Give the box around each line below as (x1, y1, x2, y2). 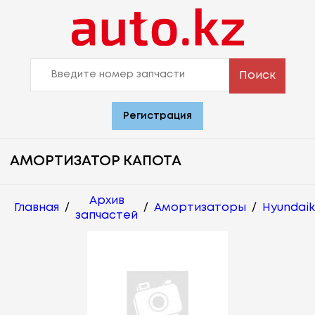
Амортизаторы (154, 202, 246, 214)
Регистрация (123, 111, 192, 120)
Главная (14, 202, 59, 214)
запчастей (75, 210, 138, 221)
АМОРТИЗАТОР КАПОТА (10, 154, 181, 168)
